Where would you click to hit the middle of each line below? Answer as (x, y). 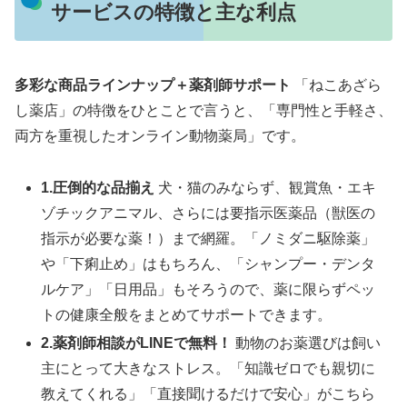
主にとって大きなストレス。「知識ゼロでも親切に (208, 369)
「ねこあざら (336, 85)
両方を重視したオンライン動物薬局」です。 (160, 136)
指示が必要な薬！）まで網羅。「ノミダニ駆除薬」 (208, 239)
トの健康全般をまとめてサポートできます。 (187, 315)
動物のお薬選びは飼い (307, 343)
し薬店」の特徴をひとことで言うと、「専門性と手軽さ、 (203, 111)
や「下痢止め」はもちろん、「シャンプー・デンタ (208, 264)
